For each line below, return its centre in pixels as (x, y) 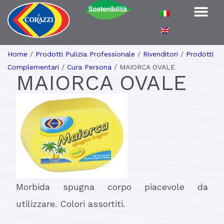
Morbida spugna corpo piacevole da (112, 187)
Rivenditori (160, 54)
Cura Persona (89, 67)
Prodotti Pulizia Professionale (85, 54)
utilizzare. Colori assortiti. (71, 204)
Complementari (33, 67)
